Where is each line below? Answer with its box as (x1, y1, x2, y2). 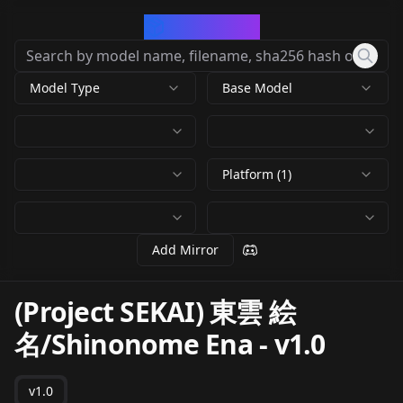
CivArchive (165, 14, 260, 39)
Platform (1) (222, 166, 291, 183)
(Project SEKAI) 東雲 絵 (14, 293, 295, 330)
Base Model (222, 79, 292, 96)
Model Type (30, 79, 100, 96)
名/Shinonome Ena (14, 326, 253, 363)
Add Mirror (152, 241, 219, 258)
